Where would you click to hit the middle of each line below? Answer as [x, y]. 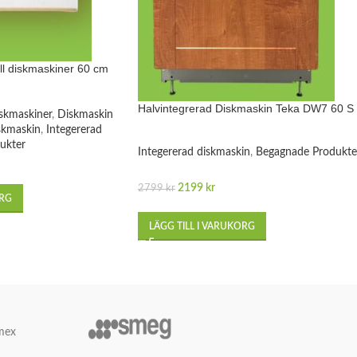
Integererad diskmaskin [194, 152]
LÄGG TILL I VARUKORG [202, 226]
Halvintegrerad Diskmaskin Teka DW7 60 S [246, 108]
